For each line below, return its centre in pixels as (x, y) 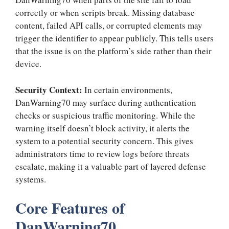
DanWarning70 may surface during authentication (106, 102)
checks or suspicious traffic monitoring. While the (105, 115)
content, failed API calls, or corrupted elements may (109, 26)
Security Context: (50, 89)
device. (28, 64)
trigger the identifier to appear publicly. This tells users (114, 38)
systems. (31, 179)
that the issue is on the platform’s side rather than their (113, 51)
